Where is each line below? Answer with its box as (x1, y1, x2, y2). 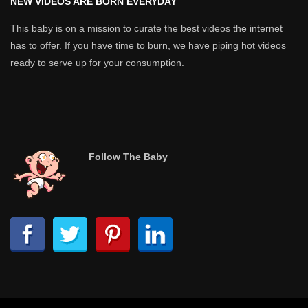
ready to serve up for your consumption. (10, 57, 184, 69)
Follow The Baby (89, 151, 168, 163)
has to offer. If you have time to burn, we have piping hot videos (10, 40, 286, 52)
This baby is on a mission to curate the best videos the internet (10, 23, 283, 34)
